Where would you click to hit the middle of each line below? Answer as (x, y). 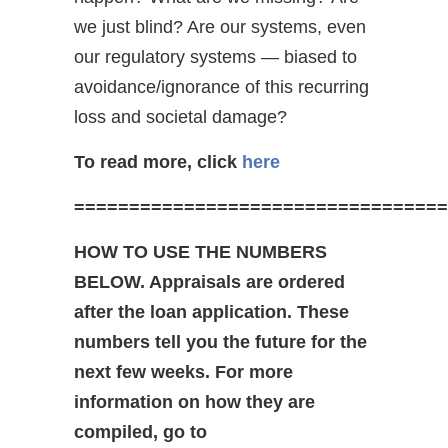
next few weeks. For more (183, 371)
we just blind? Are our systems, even (220, 26)
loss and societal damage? (180, 116)
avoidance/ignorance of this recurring (221, 86)
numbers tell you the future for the (220, 341)
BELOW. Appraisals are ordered (209, 281)
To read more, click (158, 161)
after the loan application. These (211, 311)
